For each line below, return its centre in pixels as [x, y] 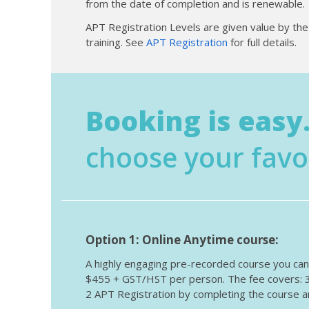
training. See [116, 42]
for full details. [262, 42]
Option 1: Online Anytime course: [182, 240]
